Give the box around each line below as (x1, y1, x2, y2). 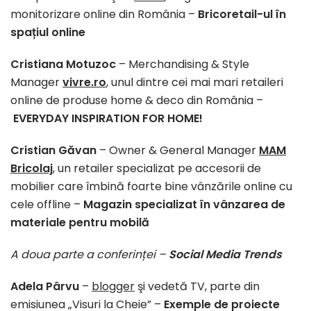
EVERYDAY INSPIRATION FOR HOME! (13, 110, 203, 126)
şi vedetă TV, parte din (135, 278, 260, 294)
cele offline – (10, 196, 81, 212)
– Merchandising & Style (116, 56, 249, 72)
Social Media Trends (166, 246, 282, 262)
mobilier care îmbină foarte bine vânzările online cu (10, 178, 292, 194)
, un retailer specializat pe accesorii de (53, 160, 261, 176)
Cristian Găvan (10, 142, 96, 158)
